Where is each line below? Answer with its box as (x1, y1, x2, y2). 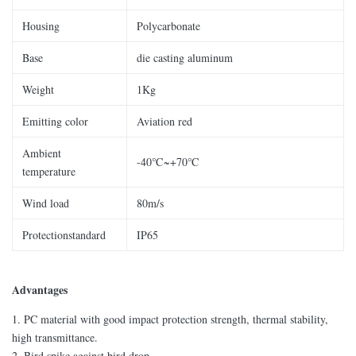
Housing (22, 18, 60, 33)
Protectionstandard (22, 227, 106, 242)
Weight (22, 82, 54, 97)
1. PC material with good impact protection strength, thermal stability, (12, 311, 328, 327)
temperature (22, 164, 75, 179)
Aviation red (137, 114, 192, 129)
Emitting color (22, 114, 88, 129)
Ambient (22, 145, 61, 161)
